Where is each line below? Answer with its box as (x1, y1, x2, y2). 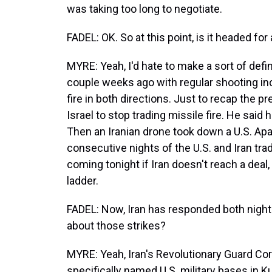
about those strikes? (67, 219, 166, 232)
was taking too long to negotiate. (67, 2, 222, 15)
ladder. (67, 174, 98, 187)
